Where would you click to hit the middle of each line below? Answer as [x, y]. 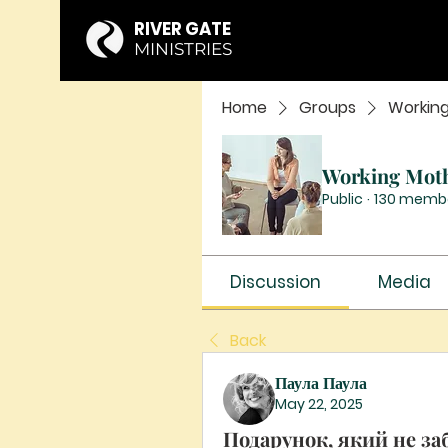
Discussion [276, 282]
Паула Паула [321, 383]
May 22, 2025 [319, 404]
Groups [327, 107]
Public [342, 198]
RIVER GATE [182, 29]
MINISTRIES [183, 49]
